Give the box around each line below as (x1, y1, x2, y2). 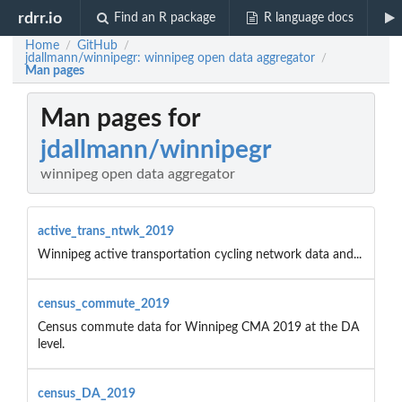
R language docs (263, 12, 354, 24)
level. (37, 337, 65, 351)
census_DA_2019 (37, 387, 135, 400)
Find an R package (114, 12, 216, 24)
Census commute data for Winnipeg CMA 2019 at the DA (37, 320, 359, 334)
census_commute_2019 (37, 297, 170, 310)
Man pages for (40, 106, 200, 132)
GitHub (77, 39, 118, 52)
